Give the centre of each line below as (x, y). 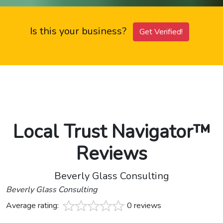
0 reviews (144, 206)
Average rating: (33, 206)
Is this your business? (79, 31)
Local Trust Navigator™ (111, 132)
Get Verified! (161, 32)
